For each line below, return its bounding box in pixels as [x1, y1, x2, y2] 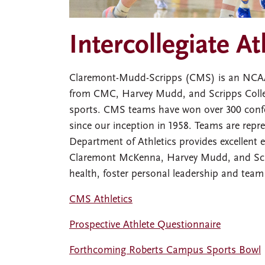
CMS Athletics [69, 193, 132, 205]
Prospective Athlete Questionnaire [69, 219, 221, 231]
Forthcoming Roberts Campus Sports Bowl [69, 244, 261, 256]
